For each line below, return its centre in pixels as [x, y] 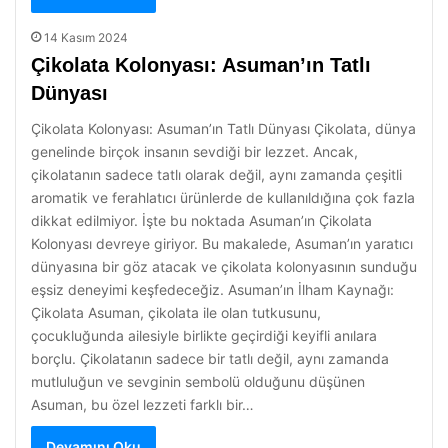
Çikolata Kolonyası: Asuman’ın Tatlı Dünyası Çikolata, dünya [223, 128]
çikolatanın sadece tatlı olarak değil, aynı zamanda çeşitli [216, 174]
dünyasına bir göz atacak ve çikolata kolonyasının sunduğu [224, 266]
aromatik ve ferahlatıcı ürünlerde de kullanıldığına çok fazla [223, 197]
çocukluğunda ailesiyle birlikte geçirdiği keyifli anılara [204, 335]
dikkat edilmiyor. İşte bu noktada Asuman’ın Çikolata [201, 220]
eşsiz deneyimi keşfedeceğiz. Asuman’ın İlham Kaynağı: [212, 289]
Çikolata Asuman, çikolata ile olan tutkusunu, [176, 312]
